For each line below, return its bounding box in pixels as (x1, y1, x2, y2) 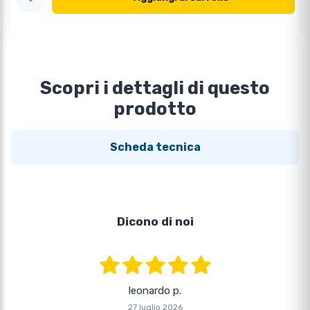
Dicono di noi (116, 215, 194, 229)
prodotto (113, 98, 197, 120)
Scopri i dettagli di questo (40, 77, 270, 99)
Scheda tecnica (109, 140, 201, 154)
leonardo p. (129, 284, 181, 298)
